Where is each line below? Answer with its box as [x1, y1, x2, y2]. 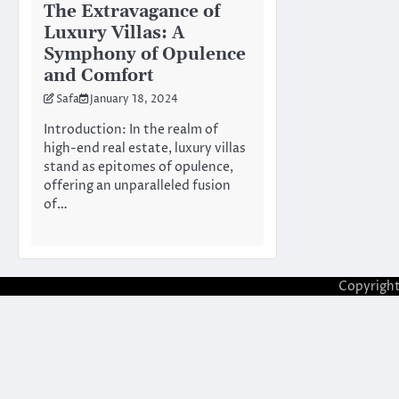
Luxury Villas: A [44, 21, 184, 45]
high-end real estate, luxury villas [44, 139, 246, 158]
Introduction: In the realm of [44, 120, 218, 139]
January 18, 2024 [90, 92, 178, 107]
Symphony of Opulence [44, 43, 246, 66]
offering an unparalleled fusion [44, 176, 231, 195]
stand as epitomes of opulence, [44, 158, 233, 176]
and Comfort [44, 64, 154, 87]
